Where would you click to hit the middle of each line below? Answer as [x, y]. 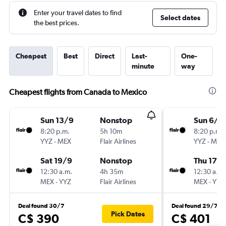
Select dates [180, 18]
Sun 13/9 [57, 120]
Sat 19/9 [56, 160]
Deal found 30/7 [41, 206]
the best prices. [56, 23]
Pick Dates [128, 214]
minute [143, 66]
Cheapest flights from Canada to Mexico [78, 92]
